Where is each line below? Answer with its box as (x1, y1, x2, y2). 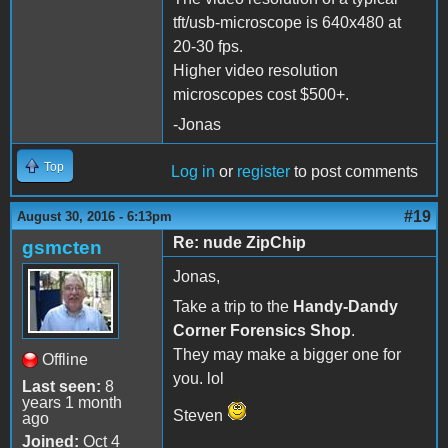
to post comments (290, 163, 418, 181)
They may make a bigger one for (173, 346, 401, 364)
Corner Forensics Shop (173, 322, 351, 340)
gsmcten (22, 237, 102, 259)
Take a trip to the (173, 298, 293, 316)
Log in (171, 163, 215, 181)
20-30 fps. (173, 38, 243, 56)
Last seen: (22, 378, 101, 396)
